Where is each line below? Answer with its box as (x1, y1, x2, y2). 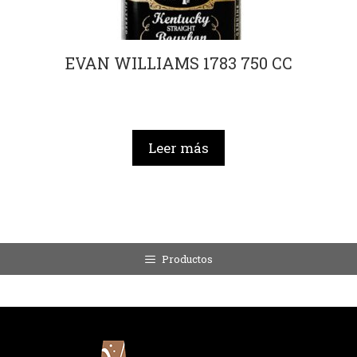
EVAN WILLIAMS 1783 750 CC (65, 53, 292, 74)
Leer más (148, 138, 209, 157)
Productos (162, 251, 214, 266)
